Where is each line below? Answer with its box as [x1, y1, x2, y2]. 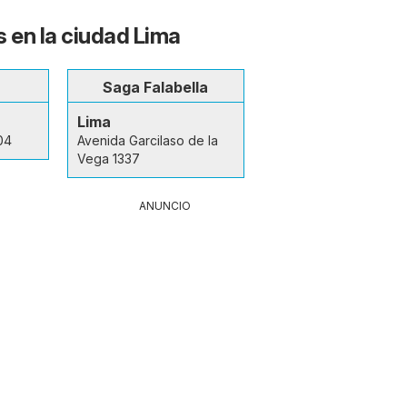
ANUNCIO [139, 199, 191, 213]
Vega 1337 [76, 151, 140, 166]
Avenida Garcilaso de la [76, 133, 218, 148]
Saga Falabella [103, 78, 209, 96]
